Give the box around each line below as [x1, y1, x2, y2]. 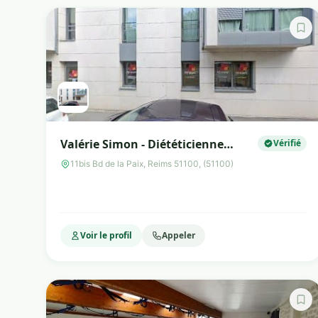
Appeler [162, 229, 195, 241]
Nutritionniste [60, 153, 143, 169]
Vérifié [273, 137, 302, 149]
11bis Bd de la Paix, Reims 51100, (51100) [70, 158, 234, 169]
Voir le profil [80, 229, 132, 241]
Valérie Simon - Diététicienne [60, 136, 224, 152]
